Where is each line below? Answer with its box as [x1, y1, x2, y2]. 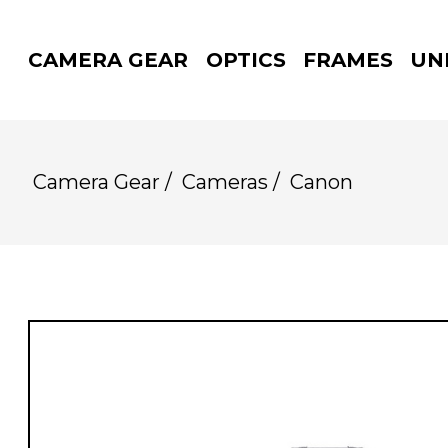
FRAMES [302, 48, 393, 72]
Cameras [182, 170, 268, 194]
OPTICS [205, 48, 286, 72]
